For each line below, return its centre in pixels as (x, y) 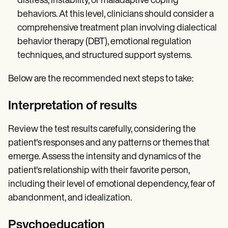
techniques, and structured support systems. (105, 55)
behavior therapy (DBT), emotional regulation (104, 42)
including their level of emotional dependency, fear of (112, 184)
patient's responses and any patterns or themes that (109, 143)
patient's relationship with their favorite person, (99, 170)
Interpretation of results (73, 106)
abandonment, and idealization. (70, 198)
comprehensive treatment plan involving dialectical (117, 28)
